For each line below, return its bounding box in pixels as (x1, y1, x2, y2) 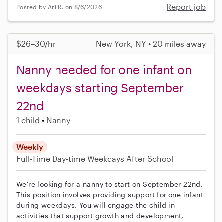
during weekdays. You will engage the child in (16, 201, 175, 210)
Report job (166, 2, 206, 12)
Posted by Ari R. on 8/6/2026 (16, 3, 102, 10)
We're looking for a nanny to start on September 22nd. (16, 180, 203, 189)
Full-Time (16, 154, 52, 164)
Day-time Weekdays (52, 154, 124, 164)
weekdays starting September (16, 80, 184, 95)
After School (126, 154, 173, 164)
